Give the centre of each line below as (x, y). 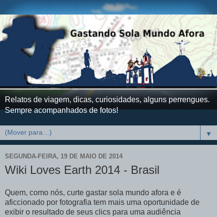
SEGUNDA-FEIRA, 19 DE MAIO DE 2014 (64, 156)
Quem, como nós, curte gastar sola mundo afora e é (93, 193)
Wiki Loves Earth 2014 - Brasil (82, 170)
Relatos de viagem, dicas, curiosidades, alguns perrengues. (107, 99)
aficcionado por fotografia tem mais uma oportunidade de (102, 202)
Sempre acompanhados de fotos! (62, 110)
